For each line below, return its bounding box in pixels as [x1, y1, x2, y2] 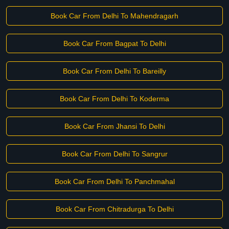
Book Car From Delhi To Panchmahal [54, 177, 175, 186]
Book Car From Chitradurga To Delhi [55, 205, 174, 213]
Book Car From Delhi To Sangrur [61, 150, 168, 158]
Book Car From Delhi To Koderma [60, 95, 169, 103]
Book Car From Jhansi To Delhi [64, 122, 165, 130]
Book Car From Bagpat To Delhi [63, 39, 166, 48]
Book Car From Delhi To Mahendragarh [51, 12, 178, 20]
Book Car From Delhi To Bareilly [63, 67, 166, 75]
